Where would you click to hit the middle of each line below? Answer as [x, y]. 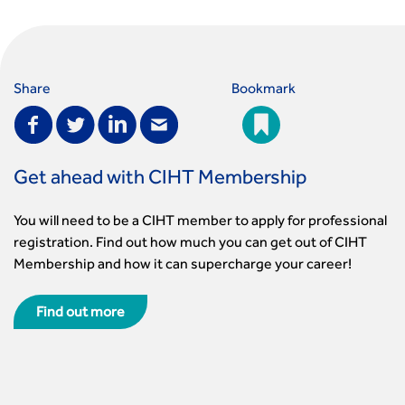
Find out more [80, 314]
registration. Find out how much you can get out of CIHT [190, 244]
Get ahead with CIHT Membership [160, 180]
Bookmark [263, 90]
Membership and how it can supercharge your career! [183, 266]
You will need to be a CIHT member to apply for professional [200, 222]
